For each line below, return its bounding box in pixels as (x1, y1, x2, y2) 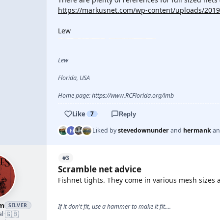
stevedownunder (118, 126, 169, 135)
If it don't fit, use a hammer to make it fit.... (58, 202, 171, 211)
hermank (183, 126, 211, 135)
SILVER (8, 202, 27, 209)
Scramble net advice (58, 164, 141, 175)
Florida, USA (58, 74, 90, 82)
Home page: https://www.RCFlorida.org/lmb (58, 91, 174, 100)
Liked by (92, 126, 118, 135)
